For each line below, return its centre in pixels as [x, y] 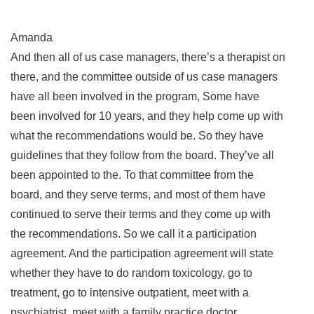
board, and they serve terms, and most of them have [138, 194]
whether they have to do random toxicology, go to [131, 273]
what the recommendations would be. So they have [137, 135]
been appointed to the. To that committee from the [132, 175]
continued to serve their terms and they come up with [141, 214]
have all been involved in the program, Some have [135, 96]
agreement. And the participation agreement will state [142, 253]
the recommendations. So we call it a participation [134, 233]
